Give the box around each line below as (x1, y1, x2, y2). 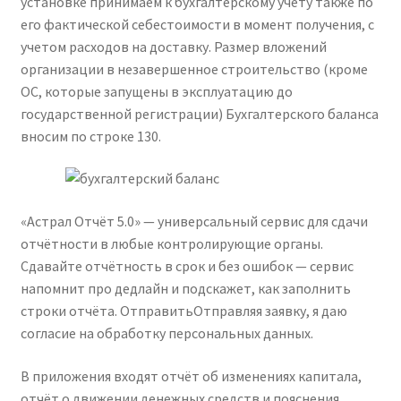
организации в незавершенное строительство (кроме (20, 59, 368, 78)
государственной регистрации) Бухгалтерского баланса (20, 104, 379, 123)
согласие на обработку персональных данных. (20, 324, 313, 343)
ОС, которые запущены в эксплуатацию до (20, 81, 293, 100)
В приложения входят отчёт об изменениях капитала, (20, 366, 362, 385)
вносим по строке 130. (20, 126, 161, 145)
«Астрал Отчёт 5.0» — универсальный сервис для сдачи (20, 212, 368, 231)
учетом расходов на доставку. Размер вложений (20, 37, 327, 55)
